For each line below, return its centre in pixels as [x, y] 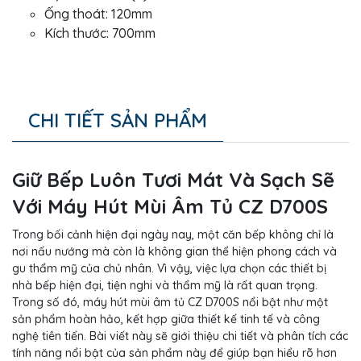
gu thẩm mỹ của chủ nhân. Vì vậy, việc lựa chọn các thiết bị [169, 268]
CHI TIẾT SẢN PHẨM [118, 120]
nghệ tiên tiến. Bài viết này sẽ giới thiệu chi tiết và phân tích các [180, 336]
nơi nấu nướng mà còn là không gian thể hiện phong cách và [174, 251]
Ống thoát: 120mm [98, 13]
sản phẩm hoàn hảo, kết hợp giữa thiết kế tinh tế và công [166, 319]
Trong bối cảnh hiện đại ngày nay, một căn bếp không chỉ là [173, 234]
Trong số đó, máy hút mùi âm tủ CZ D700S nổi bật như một [170, 302]
